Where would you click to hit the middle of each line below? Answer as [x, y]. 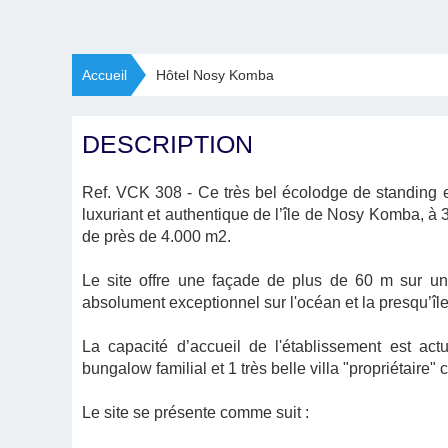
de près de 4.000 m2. [156, 236]
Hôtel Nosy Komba [215, 75]
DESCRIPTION [167, 144]
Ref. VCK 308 [132, 192]
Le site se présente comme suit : [195, 412]
